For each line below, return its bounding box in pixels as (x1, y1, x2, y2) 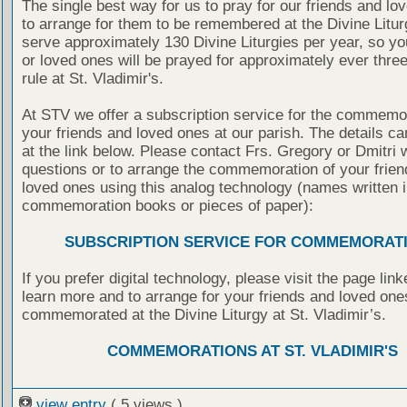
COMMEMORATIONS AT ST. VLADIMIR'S (106, 342, 398, 361)
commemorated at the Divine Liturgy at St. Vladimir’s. (21, 306, 386, 324)
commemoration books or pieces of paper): (21, 197, 313, 215)
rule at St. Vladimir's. (21, 70, 164, 88)
